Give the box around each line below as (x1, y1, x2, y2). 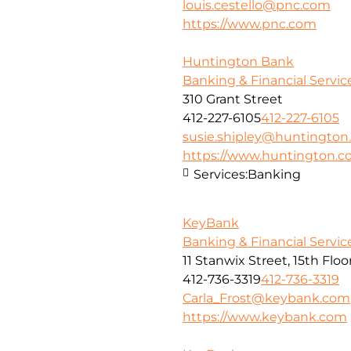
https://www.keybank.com (183, 309, 347, 325)
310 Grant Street (183, 91, 283, 107)
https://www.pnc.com (183, 16, 317, 31)
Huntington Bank (183, 53, 294, 69)
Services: (194, 166, 248, 182)
